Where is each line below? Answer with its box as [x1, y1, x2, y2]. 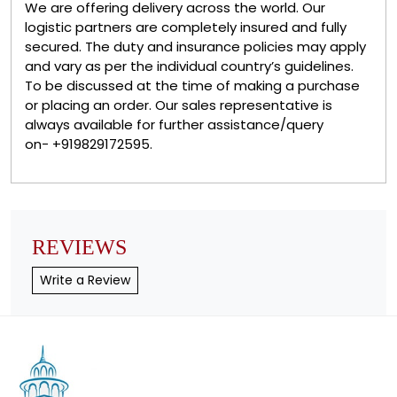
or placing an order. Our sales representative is [25, 95, 332, 114]
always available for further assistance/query [25, 114, 323, 134]
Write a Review [40, 270, 130, 289]
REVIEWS [32, 235, 127, 259]
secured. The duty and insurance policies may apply [25, 36, 366, 56]
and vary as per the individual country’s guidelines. [25, 56, 354, 75]
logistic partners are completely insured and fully [25, 17, 346, 36]
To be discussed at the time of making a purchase [25, 75, 360, 95]
